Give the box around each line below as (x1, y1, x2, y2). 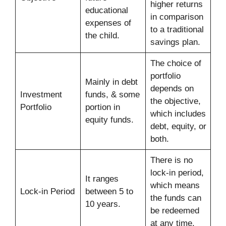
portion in (85, 102, 120, 112)
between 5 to (85, 186, 133, 196)
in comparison (150, 12, 203, 22)
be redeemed (150, 205, 199, 215)
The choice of (150, 58, 201, 68)
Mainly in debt (85, 77, 138, 87)
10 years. (85, 199, 121, 209)
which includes (150, 108, 206, 119)
